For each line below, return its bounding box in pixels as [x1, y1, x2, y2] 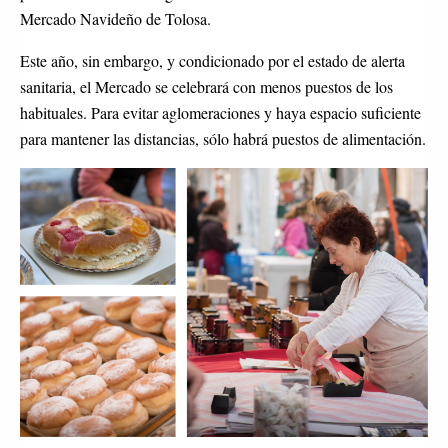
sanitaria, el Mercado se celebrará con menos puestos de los [20, 75, 393, 97]
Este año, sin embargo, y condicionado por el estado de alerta [20, 49, 405, 71]
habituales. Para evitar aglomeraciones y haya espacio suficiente [20, 101, 421, 123]
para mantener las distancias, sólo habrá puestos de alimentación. [20, 127, 426, 149]
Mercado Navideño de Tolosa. [20, 7, 211, 29]
